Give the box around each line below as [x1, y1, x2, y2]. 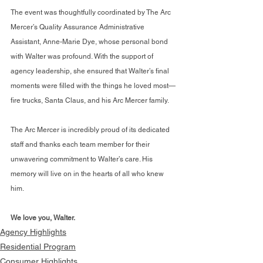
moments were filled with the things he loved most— [11, 82, 176, 90]
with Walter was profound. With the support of [11, 52, 155, 61]
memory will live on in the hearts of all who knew [11, 170, 166, 178]
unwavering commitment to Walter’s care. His [11, 155, 154, 164]
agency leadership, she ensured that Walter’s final [11, 67, 171, 76]
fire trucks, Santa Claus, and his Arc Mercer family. [11, 96, 169, 105]
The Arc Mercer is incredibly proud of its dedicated [11, 126, 171, 134]
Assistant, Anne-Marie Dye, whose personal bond [11, 38, 170, 46]
